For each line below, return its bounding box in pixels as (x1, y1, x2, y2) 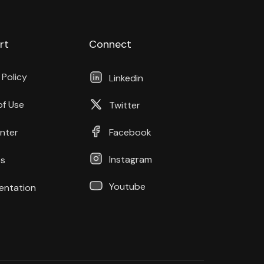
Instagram (108, 153, 152, 166)
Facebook (108, 126, 151, 139)
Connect (88, 37, 131, 52)
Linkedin (108, 72, 143, 85)
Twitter (108, 99, 140, 112)
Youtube (108, 180, 146, 193)
